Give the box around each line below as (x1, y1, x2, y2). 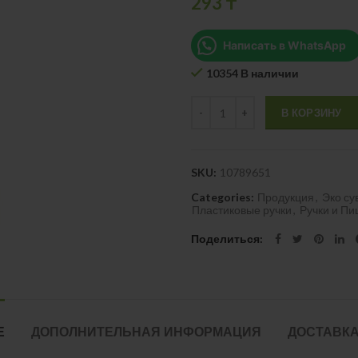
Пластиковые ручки (192, 203, 292, 217)
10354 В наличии (206, 66, 299, 80)
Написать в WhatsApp (223, 38, 346, 52)
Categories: (191, 190, 257, 204)
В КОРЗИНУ (281, 106, 342, 119)
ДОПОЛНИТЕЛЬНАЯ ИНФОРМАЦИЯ (31, 322, 261, 341)
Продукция (257, 190, 314, 204)
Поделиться (191, 232, 260, 245)
